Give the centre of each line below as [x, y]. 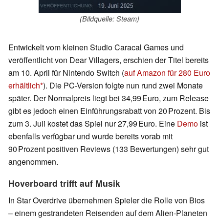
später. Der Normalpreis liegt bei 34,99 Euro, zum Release [109, 98]
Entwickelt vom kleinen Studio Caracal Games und [96, 47]
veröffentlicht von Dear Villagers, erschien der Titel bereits [109, 60]
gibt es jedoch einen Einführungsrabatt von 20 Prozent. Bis [109, 111]
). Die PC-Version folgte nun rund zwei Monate [123, 86]
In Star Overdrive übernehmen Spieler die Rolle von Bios [107, 200]
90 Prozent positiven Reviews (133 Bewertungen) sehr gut [109, 149]
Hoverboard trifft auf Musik [64, 183]
